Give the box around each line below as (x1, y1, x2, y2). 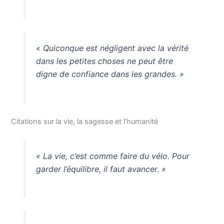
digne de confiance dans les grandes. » (35, 68, 184, 79)
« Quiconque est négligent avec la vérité (35, 42, 188, 53)
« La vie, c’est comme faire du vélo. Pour (35, 150, 189, 161)
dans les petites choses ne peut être (35, 55, 173, 66)
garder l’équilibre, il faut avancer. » (35, 163, 166, 174)
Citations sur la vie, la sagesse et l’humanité (11, 116, 158, 126)
